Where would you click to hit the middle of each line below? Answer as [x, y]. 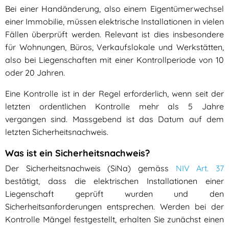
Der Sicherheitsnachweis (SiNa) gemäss [90, 168]
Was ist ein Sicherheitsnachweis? [77, 153]
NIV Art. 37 [200, 168]
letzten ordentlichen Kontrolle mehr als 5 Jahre [114, 107]
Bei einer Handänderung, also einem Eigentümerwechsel [114, 9]
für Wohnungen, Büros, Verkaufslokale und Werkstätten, [114, 47]
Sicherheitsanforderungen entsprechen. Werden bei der [114, 207]
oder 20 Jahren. [35, 73]
